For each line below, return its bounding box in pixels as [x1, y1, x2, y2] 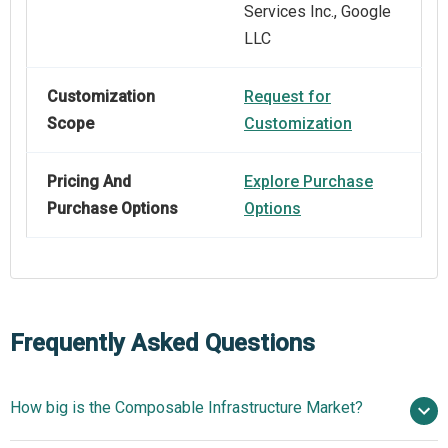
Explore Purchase [244, 172, 373, 192]
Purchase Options [47, 199, 178, 219]
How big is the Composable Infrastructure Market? [10, 398, 363, 418]
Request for [244, 87, 331, 107]
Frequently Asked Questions [10, 329, 315, 358]
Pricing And [47, 172, 131, 192]
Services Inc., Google [244, 2, 391, 22]
